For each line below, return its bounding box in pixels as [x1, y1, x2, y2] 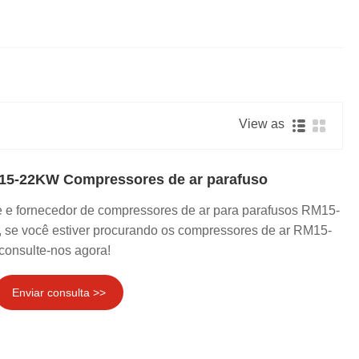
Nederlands [263, 34, 329, 47]
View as [238, 116, 291, 131]
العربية [267, 107, 302, 121]
